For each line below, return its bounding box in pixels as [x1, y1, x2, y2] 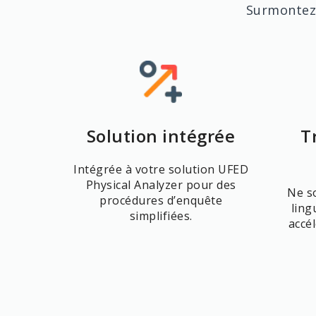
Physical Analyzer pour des [85, 177, 236, 193]
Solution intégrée [86, 124, 236, 147]
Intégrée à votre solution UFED [73, 162, 248, 177]
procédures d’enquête [99, 193, 222, 208]
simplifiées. [129, 208, 193, 224]
